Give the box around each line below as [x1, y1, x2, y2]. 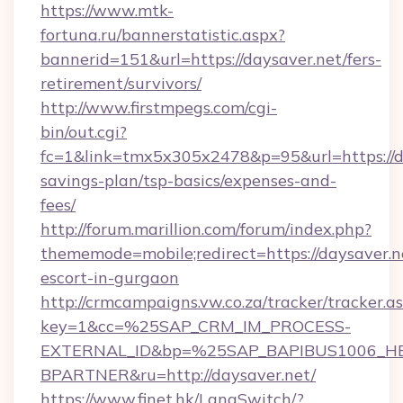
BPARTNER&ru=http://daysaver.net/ [40, 364, 316, 385]
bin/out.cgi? [40, 121, 127, 142]
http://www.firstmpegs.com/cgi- [40, 97, 277, 118]
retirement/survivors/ [40, 73, 201, 94]
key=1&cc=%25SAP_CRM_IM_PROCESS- [40, 316, 351, 336]
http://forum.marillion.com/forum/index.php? [40, 219, 372, 239]
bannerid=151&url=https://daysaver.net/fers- [40, 49, 381, 69]
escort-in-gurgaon [40, 267, 179, 288]
